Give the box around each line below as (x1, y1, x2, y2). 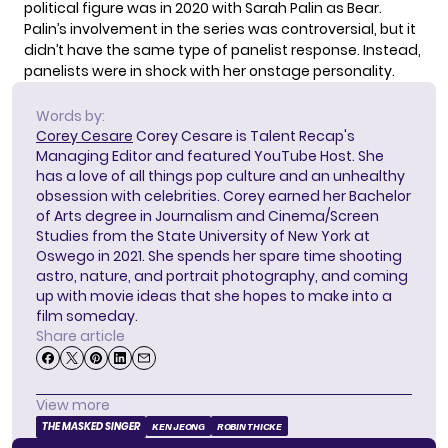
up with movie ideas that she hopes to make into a (36, 286, 392, 307)
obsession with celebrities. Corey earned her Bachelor (36, 186, 411, 207)
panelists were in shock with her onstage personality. (24, 61, 395, 82)
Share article (36, 326, 125, 347)
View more (36, 395, 110, 416)
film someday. (36, 306, 138, 327)
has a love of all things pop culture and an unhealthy (36, 166, 405, 187)
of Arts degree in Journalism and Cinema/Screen (36, 206, 379, 227)
